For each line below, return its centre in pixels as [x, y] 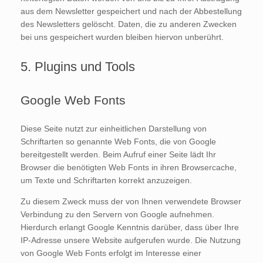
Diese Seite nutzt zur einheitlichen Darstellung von [114, 128]
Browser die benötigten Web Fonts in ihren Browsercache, [129, 167]
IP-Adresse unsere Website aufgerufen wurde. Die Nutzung [131, 240]
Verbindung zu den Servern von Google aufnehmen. [117, 214]
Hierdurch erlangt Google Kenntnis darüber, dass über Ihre [130, 227]
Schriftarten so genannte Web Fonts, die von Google [118, 141]
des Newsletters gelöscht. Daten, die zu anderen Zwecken [129, 24]
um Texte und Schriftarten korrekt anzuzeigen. [106, 180]
